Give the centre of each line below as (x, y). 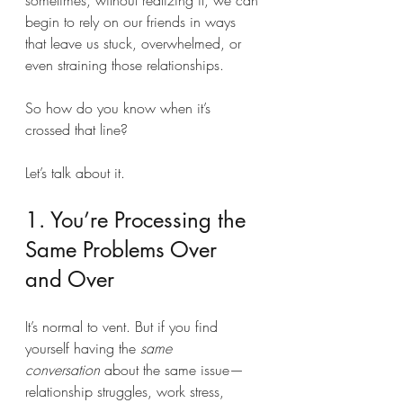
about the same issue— (172, 370)
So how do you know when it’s (120, 108)
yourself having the (83, 348)
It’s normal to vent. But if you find (124, 327)
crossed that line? (76, 130)
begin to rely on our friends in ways (133, 22)
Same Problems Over (124, 250)
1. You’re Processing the (139, 220)
